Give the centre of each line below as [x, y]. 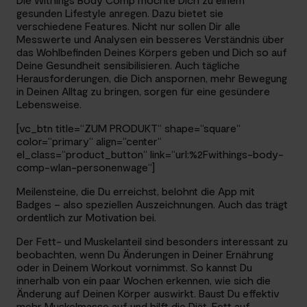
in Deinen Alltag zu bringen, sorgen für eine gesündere [143, 91]
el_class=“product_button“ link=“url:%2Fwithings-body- [150, 154]
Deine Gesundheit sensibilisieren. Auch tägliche [128, 65]
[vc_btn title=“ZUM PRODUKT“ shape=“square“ [128, 128]
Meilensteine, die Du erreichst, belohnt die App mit [136, 191]
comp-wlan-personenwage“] [86, 167]
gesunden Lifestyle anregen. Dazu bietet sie [120, 13]
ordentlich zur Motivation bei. [86, 217]
